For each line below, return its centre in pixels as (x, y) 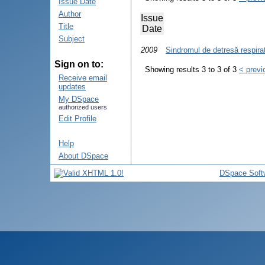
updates (72, 87)
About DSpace (83, 156)
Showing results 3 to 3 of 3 (192, 70)
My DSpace (79, 99)
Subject (72, 39)
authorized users (83, 107)
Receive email (83, 78)
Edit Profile (77, 119)
